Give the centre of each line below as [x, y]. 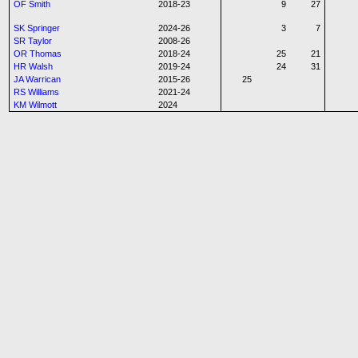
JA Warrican [37, 79]
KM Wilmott [35, 105]
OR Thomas [38, 54]
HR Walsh [33, 66]
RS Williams [36, 92]
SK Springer [37, 28]
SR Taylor [33, 41]
